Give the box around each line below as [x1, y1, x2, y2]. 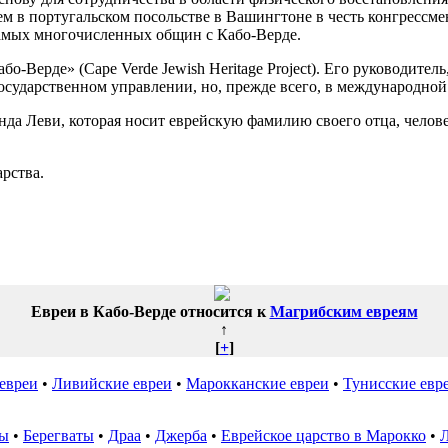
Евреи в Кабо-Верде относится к [30, 302, 270, 320]
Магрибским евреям [269, 302, 418, 320]
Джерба [155, 426, 207, 444]
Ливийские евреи [52, 374, 172, 392]
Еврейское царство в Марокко [221, 426, 426, 444]
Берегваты [23, 426, 94, 444]
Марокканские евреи [186, 374, 329, 392]
